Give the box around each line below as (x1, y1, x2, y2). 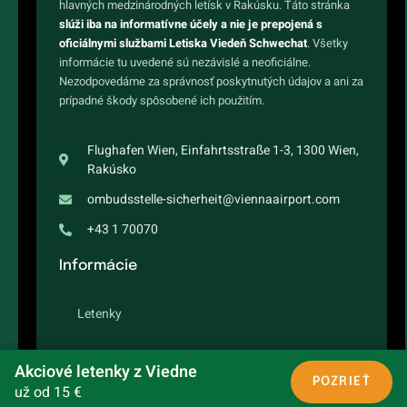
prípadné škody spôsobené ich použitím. (59, 92, 264, 110)
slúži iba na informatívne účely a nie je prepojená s (59, 15, 323, 34)
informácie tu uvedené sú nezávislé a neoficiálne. (59, 54, 311, 72)
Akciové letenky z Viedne (15, 360, 197, 384)
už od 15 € (15, 382, 82, 403)
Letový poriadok (77, 346, 169, 366)
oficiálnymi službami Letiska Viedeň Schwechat (59, 35, 307, 53)
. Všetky (307, 35, 348, 53)
